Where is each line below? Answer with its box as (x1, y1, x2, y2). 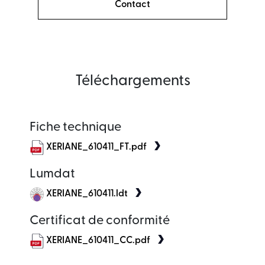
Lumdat (30, 168, 75, 180)
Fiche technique (30, 121, 121, 134)
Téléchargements (75, 74, 190, 89)
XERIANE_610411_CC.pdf (44, 236, 152, 246)
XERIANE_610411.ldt (44, 189, 130, 199)
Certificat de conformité (30, 215, 170, 227)
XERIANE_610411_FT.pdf (44, 143, 148, 153)
